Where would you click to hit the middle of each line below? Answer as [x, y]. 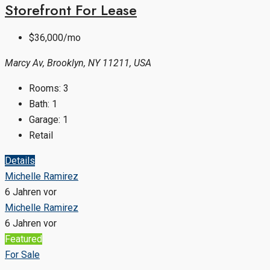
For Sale [22, 255]
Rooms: [45, 89]
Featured [24, 239]
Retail [41, 136]
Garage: [45, 120]
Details [20, 161]
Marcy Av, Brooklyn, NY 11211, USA [78, 63]
